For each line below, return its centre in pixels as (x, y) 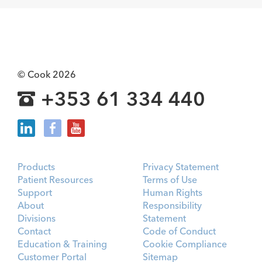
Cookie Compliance (185, 244)
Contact (34, 231)
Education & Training (62, 244)
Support (35, 192)
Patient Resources (55, 179)
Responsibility (172, 205)
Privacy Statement (181, 166)
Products (36, 166)
